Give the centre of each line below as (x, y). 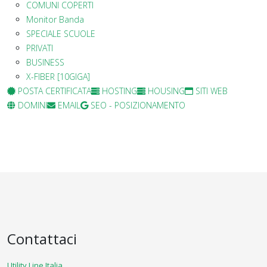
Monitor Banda (55, 19)
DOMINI (31, 105)
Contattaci (42, 238)
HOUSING (165, 91)
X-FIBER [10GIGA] (58, 76)
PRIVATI (40, 48)
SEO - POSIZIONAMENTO (137, 105)
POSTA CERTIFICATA (53, 91)
